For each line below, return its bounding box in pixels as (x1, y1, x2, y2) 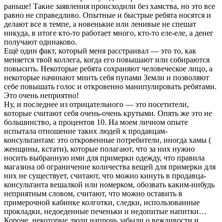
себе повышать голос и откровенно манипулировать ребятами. (4, 82, 217, 91)
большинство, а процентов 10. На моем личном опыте (4, 117, 188, 126)
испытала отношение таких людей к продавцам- (4, 126, 167, 135)
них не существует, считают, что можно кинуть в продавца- (4, 171, 206, 180)
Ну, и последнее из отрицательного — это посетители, (4, 100, 189, 109)
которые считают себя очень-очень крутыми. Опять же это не (4, 109, 212, 117)
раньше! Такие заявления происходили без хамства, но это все (4, 1, 215, 10)
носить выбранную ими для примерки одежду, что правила (4, 153, 205, 162)
